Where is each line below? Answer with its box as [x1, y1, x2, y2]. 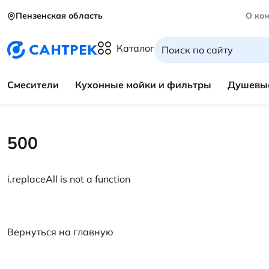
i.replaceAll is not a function [7, 173, 130, 185]
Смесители [7, 79, 59, 91]
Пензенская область [16, 10, 103, 21]
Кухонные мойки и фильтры [75, 79, 212, 91]
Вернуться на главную [7, 226, 113, 238]
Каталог [116, 42, 154, 54]
